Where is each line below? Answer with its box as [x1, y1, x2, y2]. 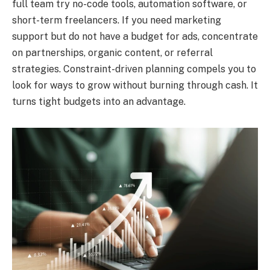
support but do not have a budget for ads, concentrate [12, 30, 258, 42]
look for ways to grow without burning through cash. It [12, 79, 258, 91]
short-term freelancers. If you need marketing [12, 14, 221, 26]
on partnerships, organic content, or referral [12, 46, 213, 58]
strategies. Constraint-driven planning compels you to [12, 63, 256, 75]
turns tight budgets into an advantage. [12, 95, 188, 107]
